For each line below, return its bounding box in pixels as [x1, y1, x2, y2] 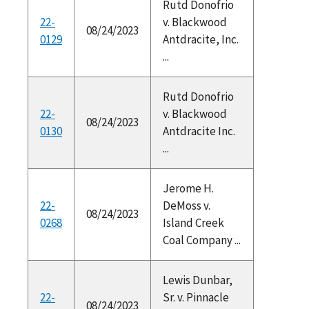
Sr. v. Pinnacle [162, 289, 229, 305]
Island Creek [162, 215, 224, 230]
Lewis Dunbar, [162, 272, 232, 288]
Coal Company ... [162, 232, 241, 248]
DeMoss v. [162, 197, 210, 213]
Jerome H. [162, 180, 214, 196]
